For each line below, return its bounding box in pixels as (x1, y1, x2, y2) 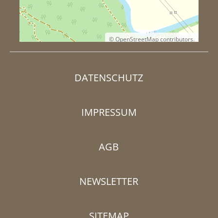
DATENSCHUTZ (74, 71, 144, 84)
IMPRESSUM (81, 105, 137, 119)
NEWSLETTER (79, 174, 139, 188)
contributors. (159, 35, 195, 43)
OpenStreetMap (115, 35, 159, 43)
